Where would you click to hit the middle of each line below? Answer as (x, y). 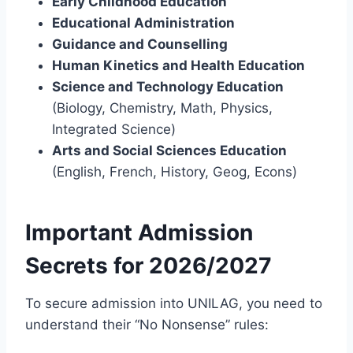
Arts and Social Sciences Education (169, 150)
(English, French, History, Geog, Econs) (175, 171)
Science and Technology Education (168, 86)
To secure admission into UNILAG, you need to (174, 303)
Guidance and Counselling (140, 44)
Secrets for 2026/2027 (149, 265)
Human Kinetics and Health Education (178, 65)
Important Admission (139, 232)
